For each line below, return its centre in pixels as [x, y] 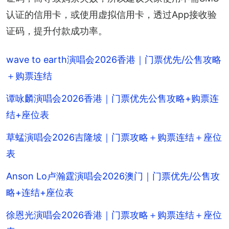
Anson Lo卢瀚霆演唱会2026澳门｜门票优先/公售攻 [113, 176]
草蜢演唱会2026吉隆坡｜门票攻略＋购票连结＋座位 [114, 137]
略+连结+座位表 [40, 192]
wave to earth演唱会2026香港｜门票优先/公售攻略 [114, 59]
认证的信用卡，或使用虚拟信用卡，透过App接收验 [111, 14]
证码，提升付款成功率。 [57, 31]
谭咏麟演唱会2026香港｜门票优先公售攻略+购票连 [112, 98]
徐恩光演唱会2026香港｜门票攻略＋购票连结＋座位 [114, 215]
